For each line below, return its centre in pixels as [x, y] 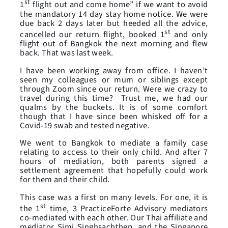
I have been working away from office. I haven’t [114, 70]
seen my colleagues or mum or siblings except [114, 80]
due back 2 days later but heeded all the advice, [114, 23]
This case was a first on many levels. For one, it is [114, 197]
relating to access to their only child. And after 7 [114, 152]
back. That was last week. [67, 53]
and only [189, 35]
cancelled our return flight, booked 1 [92, 35]
